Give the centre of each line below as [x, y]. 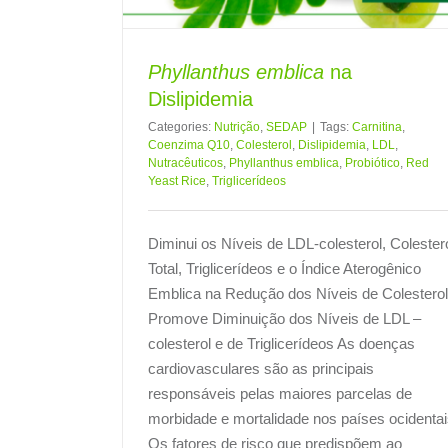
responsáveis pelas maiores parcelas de [280, 393]
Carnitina [377, 126]
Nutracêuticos [185, 162]
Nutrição [237, 126]
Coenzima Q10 [189, 144]
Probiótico [372, 162]
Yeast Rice [177, 180]
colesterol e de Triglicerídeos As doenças [281, 343]
